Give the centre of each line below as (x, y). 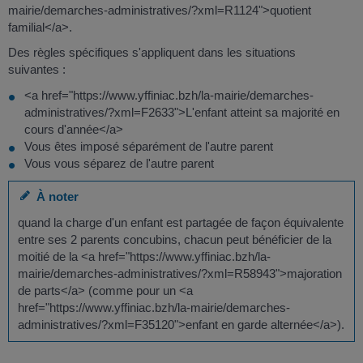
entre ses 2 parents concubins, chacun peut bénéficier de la (175, 239)
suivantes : (37, 70)
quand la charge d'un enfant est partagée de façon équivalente (181, 222)
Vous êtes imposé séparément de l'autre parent (149, 146)
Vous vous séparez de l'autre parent (119, 163)
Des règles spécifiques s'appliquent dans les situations (152, 53)
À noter (55, 197)
